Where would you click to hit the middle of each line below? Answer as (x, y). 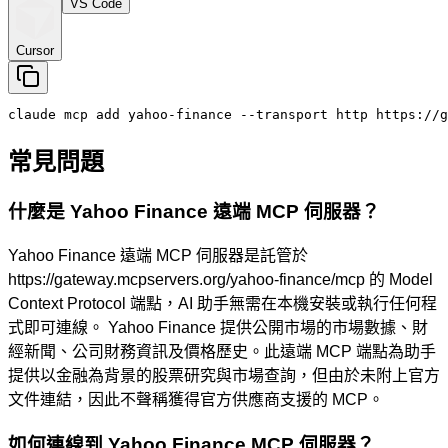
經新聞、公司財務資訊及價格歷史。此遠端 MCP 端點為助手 (222, 352)
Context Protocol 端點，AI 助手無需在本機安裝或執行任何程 (222, 304)
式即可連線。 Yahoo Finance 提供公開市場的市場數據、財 (218, 328)
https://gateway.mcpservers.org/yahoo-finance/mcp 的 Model (220, 280)
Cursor (35, 50)
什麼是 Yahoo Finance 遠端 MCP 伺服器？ (194, 212)
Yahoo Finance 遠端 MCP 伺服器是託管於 (158, 256)
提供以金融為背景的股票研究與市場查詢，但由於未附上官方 (224, 376)
